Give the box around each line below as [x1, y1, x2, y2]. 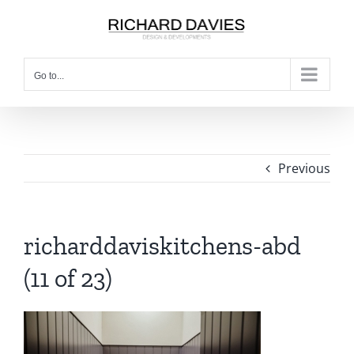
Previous [278, 159, 330, 177]
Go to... [34, 70, 64, 81]
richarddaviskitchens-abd [24, 230, 301, 261]
